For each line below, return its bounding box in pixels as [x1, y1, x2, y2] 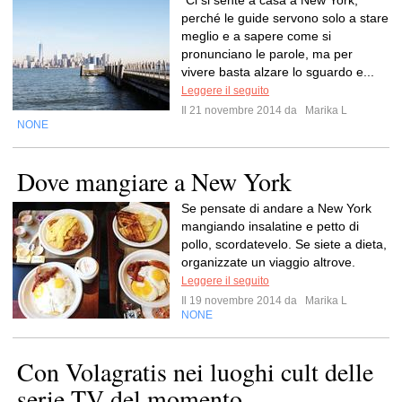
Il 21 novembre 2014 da [181, 104, 302, 117]
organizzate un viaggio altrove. [181, 255, 355, 269]
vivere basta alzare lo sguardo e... [181, 65, 374, 79]
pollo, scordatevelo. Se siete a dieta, [181, 237, 387, 251]
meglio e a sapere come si [181, 29, 331, 43]
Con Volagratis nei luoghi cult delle [17, 354, 373, 389]
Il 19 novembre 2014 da [181, 294, 302, 307]
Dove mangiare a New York [17, 164, 292, 198]
